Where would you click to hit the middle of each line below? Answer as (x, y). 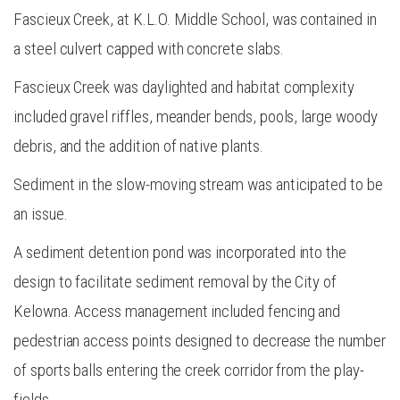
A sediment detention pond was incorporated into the (180, 252)
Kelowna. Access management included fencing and (177, 311)
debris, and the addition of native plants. (138, 146)
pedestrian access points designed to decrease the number (200, 340)
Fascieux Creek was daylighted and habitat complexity (184, 87)
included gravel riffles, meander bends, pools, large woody (196, 116)
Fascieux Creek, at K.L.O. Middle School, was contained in (195, 19)
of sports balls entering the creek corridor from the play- (189, 370)
